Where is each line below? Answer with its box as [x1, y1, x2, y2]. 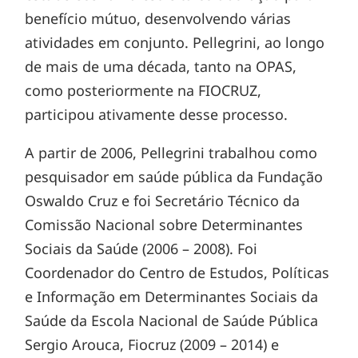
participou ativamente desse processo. [25, 105, 288, 124]
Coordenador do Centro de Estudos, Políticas [25, 263, 330, 282]
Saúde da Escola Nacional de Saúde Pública [25, 311, 319, 330]
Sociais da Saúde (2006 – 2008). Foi [25, 239, 258, 258]
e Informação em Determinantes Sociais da [25, 287, 319, 306]
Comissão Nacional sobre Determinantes [25, 215, 304, 234]
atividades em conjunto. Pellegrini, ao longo [25, 33, 325, 52]
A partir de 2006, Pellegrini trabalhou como [25, 143, 318, 162]
